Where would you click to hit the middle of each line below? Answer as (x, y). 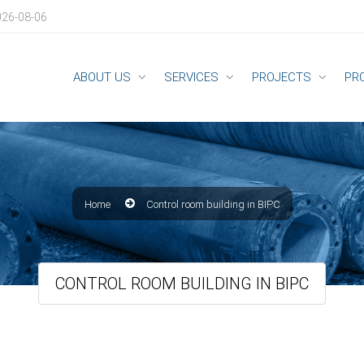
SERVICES (191, 77)
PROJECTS (282, 77)
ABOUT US (102, 77)
